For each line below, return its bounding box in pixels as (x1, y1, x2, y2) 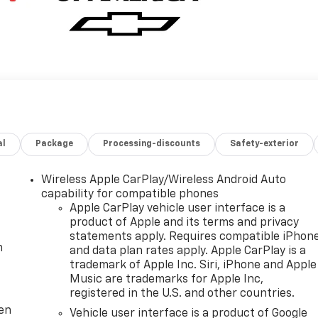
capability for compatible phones (41, 188, 219, 200)
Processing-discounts (103, 139, 201, 148)
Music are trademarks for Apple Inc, (70, 273, 264, 285)
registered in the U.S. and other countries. (70, 287, 295, 300)
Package (35, 139, 74, 148)
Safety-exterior (230, 139, 300, 148)
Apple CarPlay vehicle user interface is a (70, 202, 286, 214)
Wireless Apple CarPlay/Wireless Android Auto (41, 174, 287, 186)
